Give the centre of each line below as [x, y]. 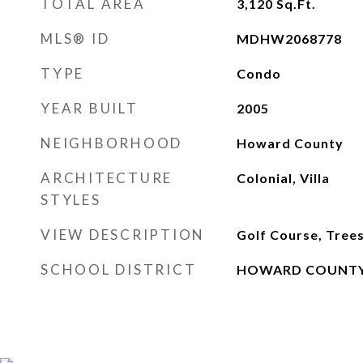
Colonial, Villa [283, 178]
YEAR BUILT [90, 108]
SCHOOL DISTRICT [119, 269]
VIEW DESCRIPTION [123, 235]
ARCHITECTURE [107, 178]
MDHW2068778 [289, 38]
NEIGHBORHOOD [111, 143]
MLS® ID [75, 38]
